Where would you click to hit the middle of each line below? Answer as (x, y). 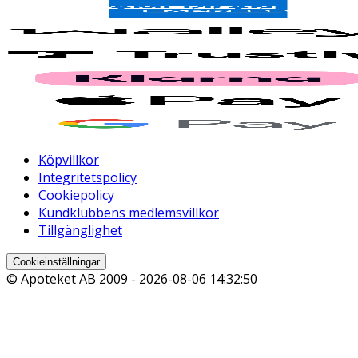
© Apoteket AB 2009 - (73, 279)
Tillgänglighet (80, 231)
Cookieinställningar (56, 262)
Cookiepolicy (76, 195)
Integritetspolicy (88, 178)
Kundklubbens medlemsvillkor (129, 213)
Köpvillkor (69, 160)
